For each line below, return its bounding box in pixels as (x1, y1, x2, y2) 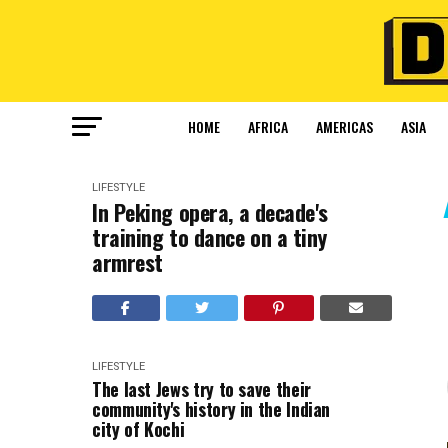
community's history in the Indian (92, 396, 331, 422)
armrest (92, 246, 163, 278)
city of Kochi (92, 416, 185, 442)
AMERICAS (315, 116, 373, 137)
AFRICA (247, 116, 288, 137)
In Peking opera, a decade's (92, 196, 328, 228)
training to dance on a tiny (92, 221, 327, 253)
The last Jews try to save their (92, 376, 311, 402)
